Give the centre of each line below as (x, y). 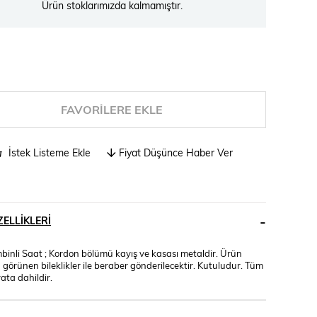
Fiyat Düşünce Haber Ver (176, 152)
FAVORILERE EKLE (112, 109)
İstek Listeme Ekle (48, 152)
